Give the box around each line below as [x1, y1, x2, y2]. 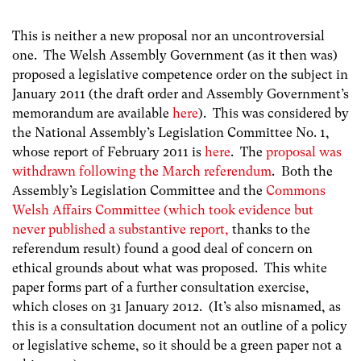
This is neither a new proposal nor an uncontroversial [12, 28, 325, 44]
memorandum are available [12, 106, 172, 122]
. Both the [272, 164, 333, 180]
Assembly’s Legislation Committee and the [12, 183, 266, 199]
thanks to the [232, 222, 310, 238]
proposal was [266, 144, 342, 160]
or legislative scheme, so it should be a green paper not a [12, 338, 342, 354]
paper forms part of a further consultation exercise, [12, 280, 309, 296]
